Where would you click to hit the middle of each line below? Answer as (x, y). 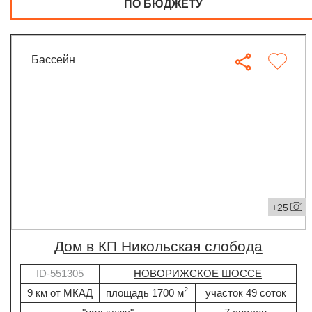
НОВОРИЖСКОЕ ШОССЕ (198, 274)
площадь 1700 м (145, 292)
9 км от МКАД (60, 292)
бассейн (57, 59)
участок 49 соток (245, 292)
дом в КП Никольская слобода (163, 247)
